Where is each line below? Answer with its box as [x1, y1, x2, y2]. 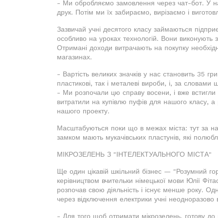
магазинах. [57, 53, 92, 61]
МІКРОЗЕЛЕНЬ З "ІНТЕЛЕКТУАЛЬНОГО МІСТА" [57, 150, 212, 158]
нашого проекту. [57, 107, 109, 115]
